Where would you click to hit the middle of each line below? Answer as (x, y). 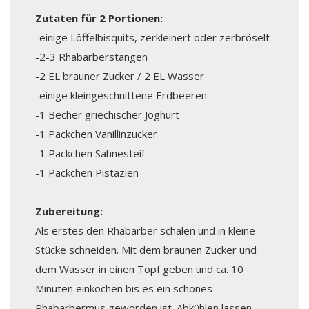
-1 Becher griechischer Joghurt (107, 114)
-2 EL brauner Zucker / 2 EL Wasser (119, 76)
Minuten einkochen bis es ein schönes (123, 288)
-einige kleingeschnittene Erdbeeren (121, 95)
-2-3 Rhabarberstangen (91, 56)
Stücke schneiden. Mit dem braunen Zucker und (146, 249)
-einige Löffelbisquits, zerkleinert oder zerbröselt (152, 37)
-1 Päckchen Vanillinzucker (96, 133)
